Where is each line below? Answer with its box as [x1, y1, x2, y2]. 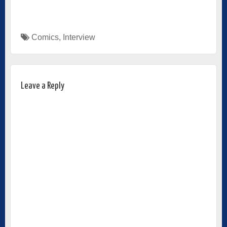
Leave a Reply [21, 81, 64, 91]
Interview [63, 32, 95, 42]
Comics [31, 32, 59, 42]
